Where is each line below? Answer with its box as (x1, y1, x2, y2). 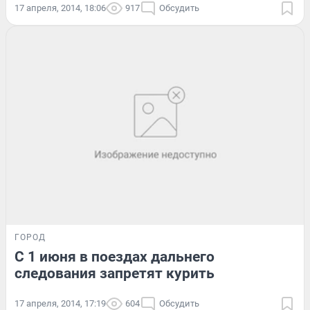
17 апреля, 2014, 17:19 (15, 298, 106, 309)
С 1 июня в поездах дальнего (15, 248, 215, 265)
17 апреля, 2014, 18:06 (15, 3, 106, 14)
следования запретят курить (15, 264, 215, 282)
